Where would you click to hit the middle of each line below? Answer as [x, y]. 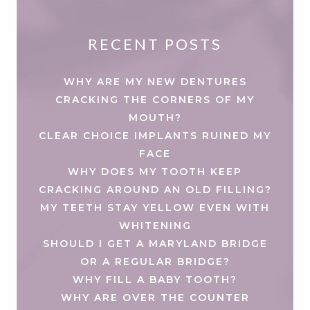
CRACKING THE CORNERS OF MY [155, 99]
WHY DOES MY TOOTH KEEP [155, 171]
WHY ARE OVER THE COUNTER [155, 297]
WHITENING [155, 225]
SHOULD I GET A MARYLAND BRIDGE [155, 243]
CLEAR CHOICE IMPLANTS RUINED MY [155, 135]
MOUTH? [155, 117]
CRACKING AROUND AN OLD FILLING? [155, 189]
